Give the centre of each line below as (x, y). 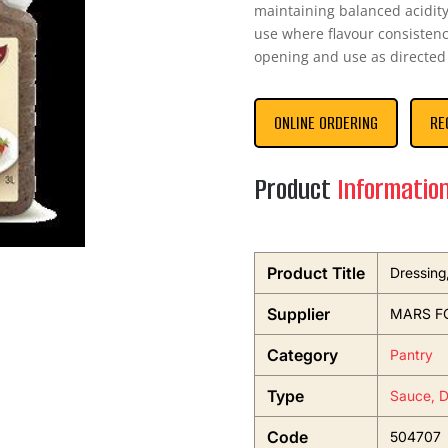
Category (302, 355)
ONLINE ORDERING (325, 123)
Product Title (315, 273)
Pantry (411, 355)
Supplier (298, 314)
